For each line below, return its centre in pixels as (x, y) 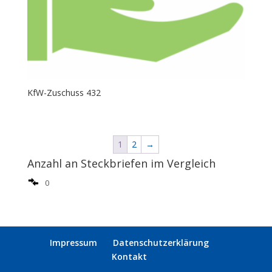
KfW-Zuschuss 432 (64, 93)
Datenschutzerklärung (161, 242)
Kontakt (129, 256)
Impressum (73, 242)
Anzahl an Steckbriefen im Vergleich (121, 164)
